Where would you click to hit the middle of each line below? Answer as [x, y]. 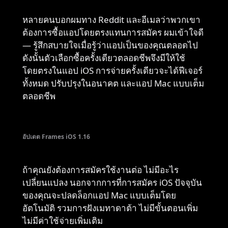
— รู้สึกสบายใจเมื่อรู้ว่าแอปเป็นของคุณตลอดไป [110, 45]
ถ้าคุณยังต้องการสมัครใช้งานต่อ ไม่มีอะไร [101, 170]
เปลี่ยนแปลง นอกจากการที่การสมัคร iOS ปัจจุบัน [112, 182]
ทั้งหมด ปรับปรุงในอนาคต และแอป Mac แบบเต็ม [113, 83]
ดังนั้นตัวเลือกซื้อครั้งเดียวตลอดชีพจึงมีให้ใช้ [104, 58]
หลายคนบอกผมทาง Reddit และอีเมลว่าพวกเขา [111, 20]
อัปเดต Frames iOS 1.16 [56, 137]
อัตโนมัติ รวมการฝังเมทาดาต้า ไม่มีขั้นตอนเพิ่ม [110, 208]
